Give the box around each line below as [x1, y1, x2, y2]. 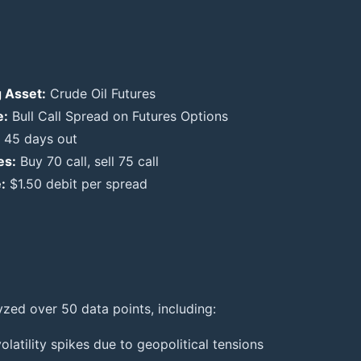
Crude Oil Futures [46, 85, 156, 102]
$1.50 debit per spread [6, 176, 147, 193]
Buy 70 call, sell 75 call [16, 153, 159, 170]
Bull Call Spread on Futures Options [8, 108, 228, 125]
